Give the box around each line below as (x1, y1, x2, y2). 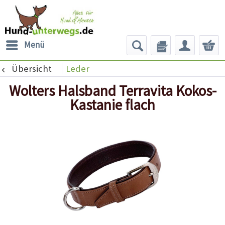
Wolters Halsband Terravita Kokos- (9, 81, 216, 100)
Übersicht (11, 62, 52, 74)
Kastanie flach (70, 95, 155, 115)
